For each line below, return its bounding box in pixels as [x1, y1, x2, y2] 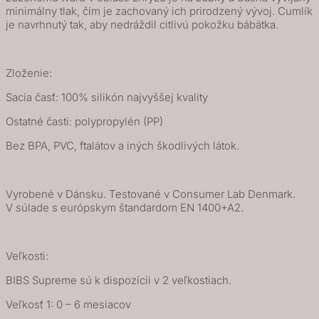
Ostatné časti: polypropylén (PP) [6, 114, 163, 128]
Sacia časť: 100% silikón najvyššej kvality [6, 90, 208, 104]
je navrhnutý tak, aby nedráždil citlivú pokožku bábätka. [6, 17, 278, 31]
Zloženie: [6, 66, 52, 80]
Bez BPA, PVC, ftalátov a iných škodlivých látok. [6, 138, 239, 152]
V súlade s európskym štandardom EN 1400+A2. [6, 200, 244, 214]
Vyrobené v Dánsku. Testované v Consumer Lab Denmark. [6, 187, 296, 201]
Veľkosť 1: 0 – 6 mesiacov [6, 297, 131, 311]
